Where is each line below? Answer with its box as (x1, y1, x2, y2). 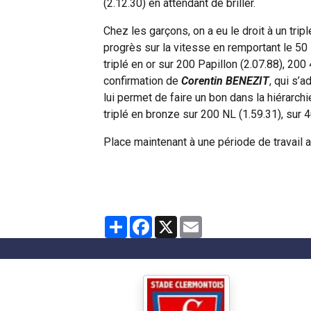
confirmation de (103, 74, 182, 87)
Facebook (152, 215, 201, 228)
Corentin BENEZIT (181, 74, 270, 87)
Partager (127, 215, 169, 228)
